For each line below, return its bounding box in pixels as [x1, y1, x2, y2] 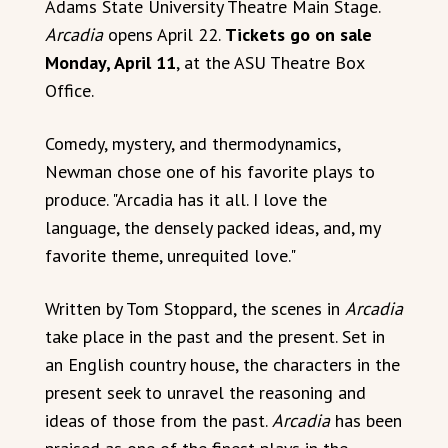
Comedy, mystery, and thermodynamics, [45, 132, 340, 155]
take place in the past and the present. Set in [45, 325, 385, 348]
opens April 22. [108, 23, 225, 46]
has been [335, 409, 402, 432]
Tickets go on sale [225, 23, 372, 46]
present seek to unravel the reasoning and [45, 381, 366, 404]
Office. [45, 79, 94, 102]
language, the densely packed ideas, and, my [45, 216, 380, 239]
